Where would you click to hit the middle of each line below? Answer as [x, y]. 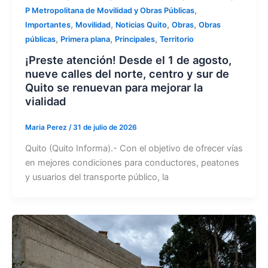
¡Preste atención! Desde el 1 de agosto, [128, 60]
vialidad [45, 101]
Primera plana [85, 39]
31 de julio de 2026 [105, 127]
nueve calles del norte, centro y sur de [127, 73]
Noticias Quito [141, 25]
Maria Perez [47, 127]
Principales [135, 39]
